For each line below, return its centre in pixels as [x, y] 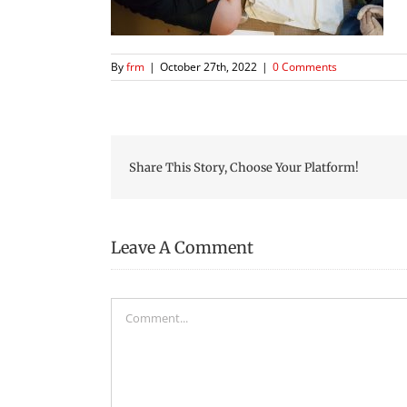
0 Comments [305, 67]
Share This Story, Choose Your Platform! [244, 167]
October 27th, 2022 [208, 67]
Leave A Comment [182, 248]
